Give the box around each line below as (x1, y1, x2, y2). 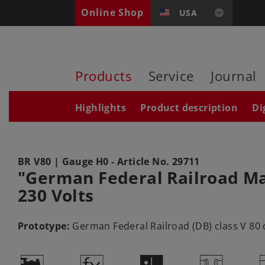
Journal (211, 67, 257, 85)
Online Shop (80, 5, 144, 19)
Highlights (75, 101, 126, 114)
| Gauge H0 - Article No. (51, 154, 172, 168)
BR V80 (18, 154, 51, 168)
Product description (140, 101, 238, 114)
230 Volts (18, 183, 94, 206)
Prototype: (18, 219, 70, 232)
